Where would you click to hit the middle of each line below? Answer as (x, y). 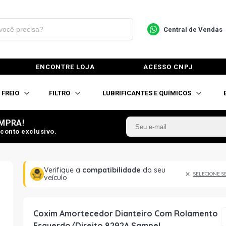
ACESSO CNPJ (168, 67)
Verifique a (63, 170)
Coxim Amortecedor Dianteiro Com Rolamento (126, 213)
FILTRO (60, 93)
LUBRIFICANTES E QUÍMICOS (147, 93)
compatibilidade (111, 170)
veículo (55, 178)
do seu (153, 170)
